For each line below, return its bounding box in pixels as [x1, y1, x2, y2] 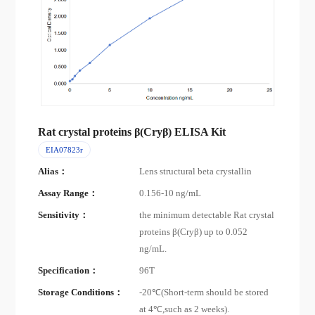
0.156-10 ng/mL [139, 188, 202, 198]
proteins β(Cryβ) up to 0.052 [139, 227, 248, 238]
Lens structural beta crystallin [139, 166, 252, 176]
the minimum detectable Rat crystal [139, 210, 275, 221]
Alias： [38, 166, 68, 176]
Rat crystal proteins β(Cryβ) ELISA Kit [38, 125, 226, 138]
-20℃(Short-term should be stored [139, 288, 269, 298]
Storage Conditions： [38, 288, 124, 298]
